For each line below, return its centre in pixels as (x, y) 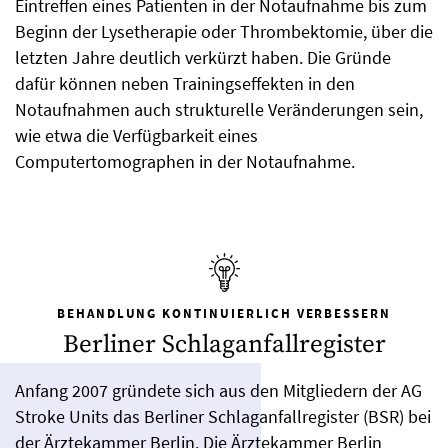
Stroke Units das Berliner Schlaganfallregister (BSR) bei (223, 417)
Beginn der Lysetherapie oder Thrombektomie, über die (224, 32)
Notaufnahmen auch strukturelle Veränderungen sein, (219, 110)
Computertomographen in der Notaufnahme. (185, 162)
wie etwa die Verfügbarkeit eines (136, 136)
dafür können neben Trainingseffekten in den (185, 84)
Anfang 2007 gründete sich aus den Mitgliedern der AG (218, 391)
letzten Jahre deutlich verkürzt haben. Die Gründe (203, 58)
